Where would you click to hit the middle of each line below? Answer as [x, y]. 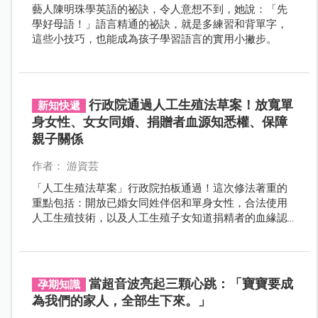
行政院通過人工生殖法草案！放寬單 [191, 104]
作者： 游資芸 [65, 166]
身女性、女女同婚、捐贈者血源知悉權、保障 [159, 121]
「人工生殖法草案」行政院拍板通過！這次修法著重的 [159, 188]
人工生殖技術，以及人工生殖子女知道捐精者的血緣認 [159, 218]
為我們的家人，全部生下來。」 [121, 300]
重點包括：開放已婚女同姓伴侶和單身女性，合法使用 [159, 203]
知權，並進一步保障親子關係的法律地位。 [133, 232]
